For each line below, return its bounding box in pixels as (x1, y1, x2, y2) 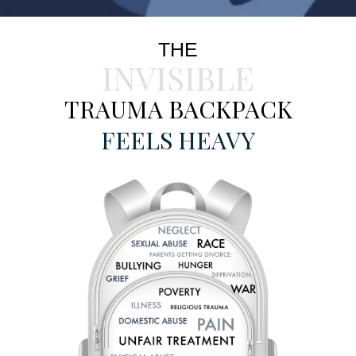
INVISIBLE (102, 56, 254, 99)
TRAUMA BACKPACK (64, 92, 292, 125)
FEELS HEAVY (101, 123, 255, 156)
